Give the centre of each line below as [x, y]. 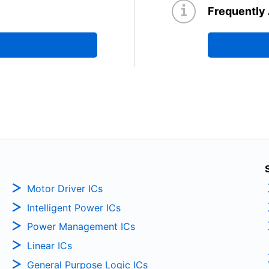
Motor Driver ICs [65, 188]
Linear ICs [49, 246]
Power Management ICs [81, 227]
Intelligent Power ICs [74, 207]
